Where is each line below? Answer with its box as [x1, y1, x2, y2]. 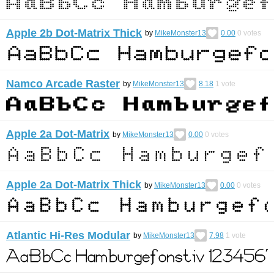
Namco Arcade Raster [6, 77, 120, 90]
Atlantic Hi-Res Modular [6, 229, 130, 242]
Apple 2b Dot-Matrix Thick [6, 26, 142, 39]
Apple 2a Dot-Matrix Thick [6, 179, 141, 191]
